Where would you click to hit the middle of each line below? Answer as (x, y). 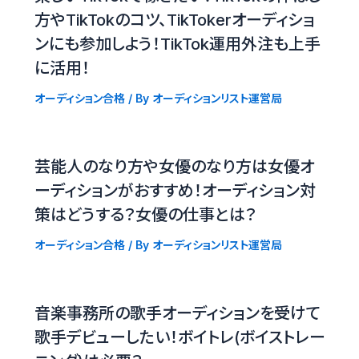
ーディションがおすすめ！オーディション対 (175, 191)
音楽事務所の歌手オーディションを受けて (177, 314)
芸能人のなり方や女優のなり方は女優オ (174, 167)
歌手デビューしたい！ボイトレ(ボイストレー (179, 338)
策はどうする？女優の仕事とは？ (145, 215)
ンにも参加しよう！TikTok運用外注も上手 (177, 44)
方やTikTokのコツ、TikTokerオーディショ (174, 20)
